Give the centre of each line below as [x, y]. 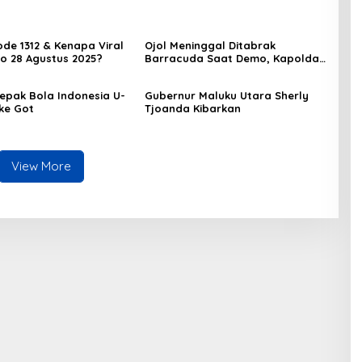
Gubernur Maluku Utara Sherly [226, 95]
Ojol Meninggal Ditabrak [210, 45]
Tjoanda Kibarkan [192, 108]
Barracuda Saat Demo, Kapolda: [233, 58]
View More [42, 166]
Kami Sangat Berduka [203, 71]
